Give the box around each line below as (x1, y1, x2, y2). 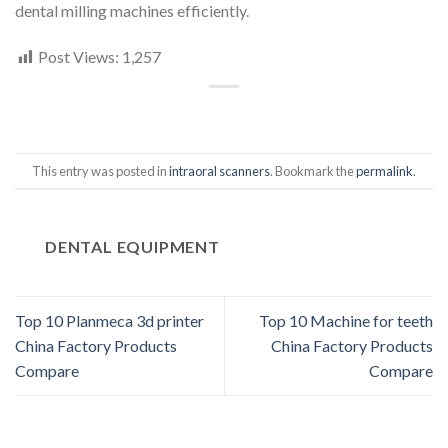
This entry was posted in (32, 162, 169, 179)
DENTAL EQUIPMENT (45, 237, 220, 257)
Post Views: (38, 47, 119, 67)
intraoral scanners (169, 162, 270, 179)
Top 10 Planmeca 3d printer (15, 311, 204, 331)
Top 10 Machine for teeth (259, 311, 433, 331)
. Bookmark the (270, 162, 356, 179)
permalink (356, 162, 413, 179)
